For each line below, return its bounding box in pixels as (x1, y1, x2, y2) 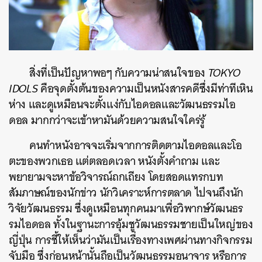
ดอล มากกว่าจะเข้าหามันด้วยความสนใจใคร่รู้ (9, 110, 206, 130)
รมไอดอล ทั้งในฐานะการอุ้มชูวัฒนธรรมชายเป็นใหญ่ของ (9, 214, 253, 234)
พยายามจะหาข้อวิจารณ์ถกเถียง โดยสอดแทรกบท (9, 167, 223, 187)
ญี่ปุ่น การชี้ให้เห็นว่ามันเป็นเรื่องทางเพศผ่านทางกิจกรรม (9, 230, 253, 250)
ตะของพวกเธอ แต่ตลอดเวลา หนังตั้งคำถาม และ (9, 151, 220, 171)
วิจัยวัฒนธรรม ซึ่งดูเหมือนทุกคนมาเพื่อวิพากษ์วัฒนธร (9, 198, 243, 218)
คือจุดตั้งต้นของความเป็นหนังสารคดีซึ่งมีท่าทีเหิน (37, 78, 253, 98)
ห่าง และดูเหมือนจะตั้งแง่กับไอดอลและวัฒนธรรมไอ (9, 94, 236, 114)
